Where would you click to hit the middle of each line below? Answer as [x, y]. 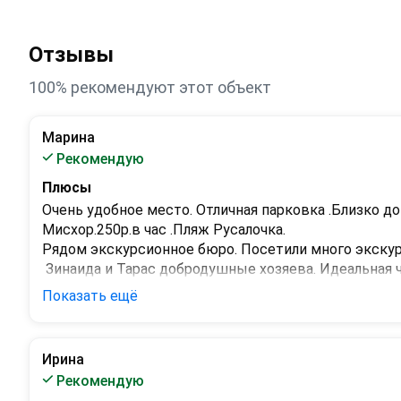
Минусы [70, 316]
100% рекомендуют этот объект [150, 87]
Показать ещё [90, 295]
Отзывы [71, 54]
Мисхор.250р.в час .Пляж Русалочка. [164, 229]
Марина [68, 137]
